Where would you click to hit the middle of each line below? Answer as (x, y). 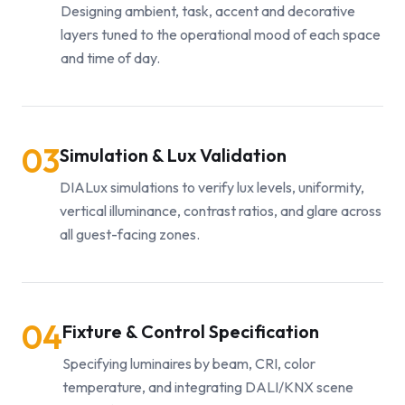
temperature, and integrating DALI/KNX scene (208, 387)
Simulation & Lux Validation (173, 155)
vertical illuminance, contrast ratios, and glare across (221, 211)
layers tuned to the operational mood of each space (221, 34)
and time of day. (110, 58)
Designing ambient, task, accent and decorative (208, 11)
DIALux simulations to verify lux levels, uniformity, (212, 187)
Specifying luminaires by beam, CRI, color (189, 363)
